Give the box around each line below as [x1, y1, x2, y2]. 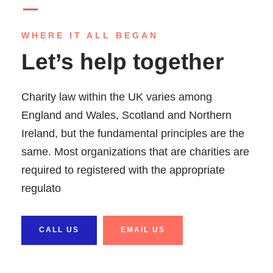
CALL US [39, 225, 79, 234]
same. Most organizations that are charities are [21, 146, 249, 158]
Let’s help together [21, 49, 224, 74]
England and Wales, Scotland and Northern [21, 109, 232, 121]
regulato [21, 182, 61, 194]
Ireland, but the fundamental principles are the [21, 127, 244, 140]
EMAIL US [121, 225, 165, 234]
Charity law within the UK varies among [21, 91, 212, 103]
